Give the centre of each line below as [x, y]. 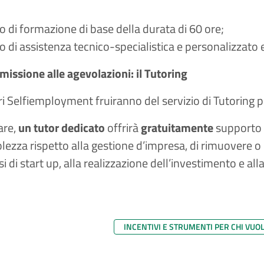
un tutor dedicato [62, 128]
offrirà [123, 128]
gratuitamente [177, 128]
